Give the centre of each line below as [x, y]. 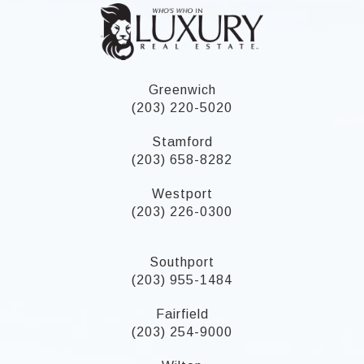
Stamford [182, 142]
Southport [182, 262]
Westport [182, 194]
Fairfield [182, 314]
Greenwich [182, 90]
